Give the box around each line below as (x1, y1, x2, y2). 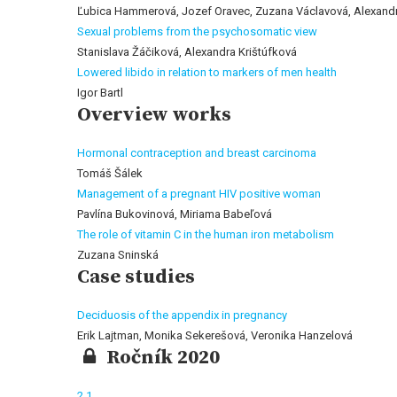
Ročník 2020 (102, 346, 225, 370)
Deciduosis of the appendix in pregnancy (77, 308, 287, 322)
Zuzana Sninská (77, 248, 159, 261)
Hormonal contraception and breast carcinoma (77, 146, 316, 160)
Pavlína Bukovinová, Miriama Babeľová (77, 207, 272, 221)
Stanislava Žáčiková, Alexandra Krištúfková (77, 45, 297, 58)
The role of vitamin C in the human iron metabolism (77, 228, 334, 241)
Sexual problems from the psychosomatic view (77, 25, 317, 38)
